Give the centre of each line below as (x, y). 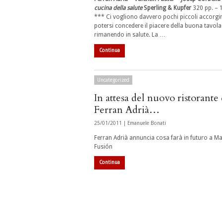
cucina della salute (118, 8)
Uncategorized (113, 80)
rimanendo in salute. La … (130, 35)
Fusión (103, 147)
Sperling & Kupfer (167, 8)
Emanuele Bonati (147, 123)
